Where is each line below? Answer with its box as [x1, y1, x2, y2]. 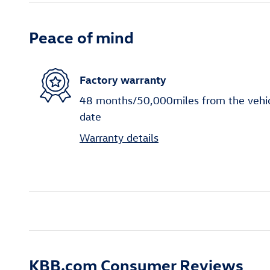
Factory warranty [80, 72, 166, 86]
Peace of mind [29, 27, 134, 48]
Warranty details [80, 131, 159, 145]
